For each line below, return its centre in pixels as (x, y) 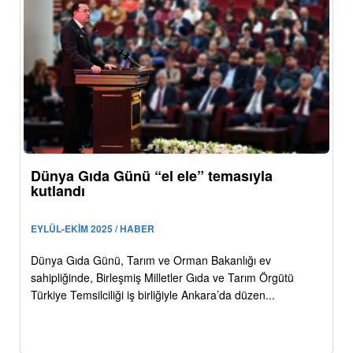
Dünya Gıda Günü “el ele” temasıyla (152, 175)
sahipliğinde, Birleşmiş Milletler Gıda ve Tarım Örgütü (162, 277)
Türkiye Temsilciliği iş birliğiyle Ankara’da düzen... (153, 294)
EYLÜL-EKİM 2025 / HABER (93, 228)
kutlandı (58, 190)
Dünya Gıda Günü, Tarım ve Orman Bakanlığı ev (151, 260)
